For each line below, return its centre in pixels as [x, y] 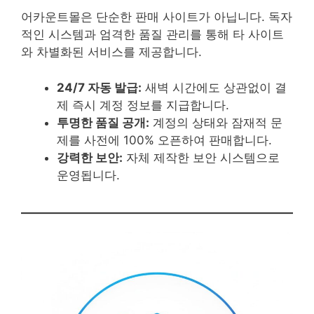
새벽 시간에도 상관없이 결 [214, 87]
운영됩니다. [88, 175]
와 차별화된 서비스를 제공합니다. [111, 52]
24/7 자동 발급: [99, 87]
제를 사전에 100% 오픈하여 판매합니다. [164, 140]
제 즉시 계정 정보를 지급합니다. [143, 105]
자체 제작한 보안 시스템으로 [201, 157]
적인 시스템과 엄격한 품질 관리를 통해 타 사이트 [152, 35]
